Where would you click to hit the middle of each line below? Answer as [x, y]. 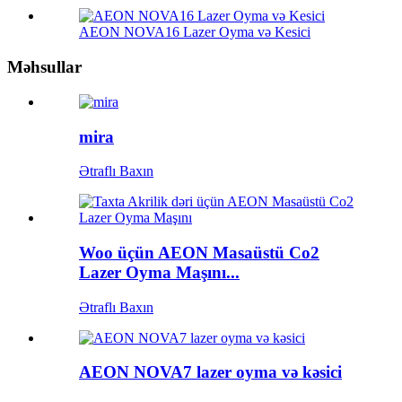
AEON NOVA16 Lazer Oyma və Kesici [195, 32]
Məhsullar [44, 67]
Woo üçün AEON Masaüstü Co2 [199, 252]
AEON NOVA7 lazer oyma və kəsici [210, 372]
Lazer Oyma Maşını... [159, 272]
